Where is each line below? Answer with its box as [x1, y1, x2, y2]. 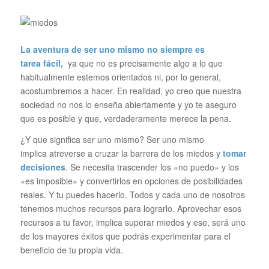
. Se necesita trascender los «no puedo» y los [65, 160, 239, 173]
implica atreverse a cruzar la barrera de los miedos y [20, 147, 223, 159]
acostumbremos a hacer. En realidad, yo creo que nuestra [20, 84, 241, 97]
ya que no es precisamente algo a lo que [65, 56, 223, 69]
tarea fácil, [20, 56, 65, 69]
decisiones [20, 160, 65, 173]
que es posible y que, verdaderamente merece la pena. [20, 112, 231, 124]
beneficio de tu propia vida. [20, 243, 123, 256]
